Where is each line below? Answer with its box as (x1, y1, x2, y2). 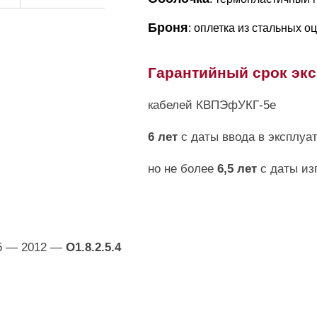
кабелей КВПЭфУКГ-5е (147, 98, 276, 112)
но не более (147, 161, 217, 175)
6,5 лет (217, 161, 257, 175)
